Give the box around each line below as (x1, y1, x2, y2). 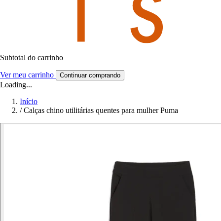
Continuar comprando (60, 71, 120, 79)
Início (20, 97, 37, 106)
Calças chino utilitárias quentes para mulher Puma (24, 106, 178, 114)
